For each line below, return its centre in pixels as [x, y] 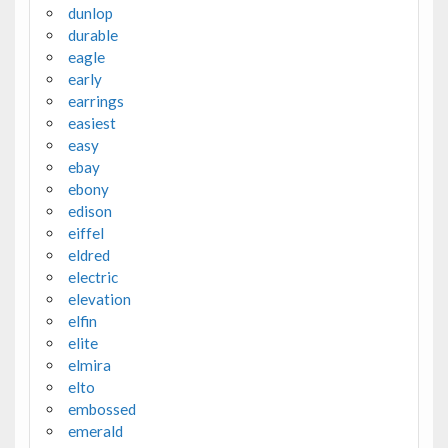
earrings [95, 101]
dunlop [90, 13]
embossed [101, 409]
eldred [88, 255]
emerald [95, 431]
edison [89, 211]
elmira [89, 365]
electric [92, 277]
